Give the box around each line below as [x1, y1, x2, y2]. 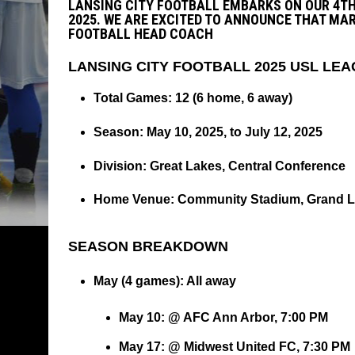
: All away [179, 274, 236, 288]
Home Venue [93, 193, 170, 207]
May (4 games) [93, 274, 180, 288]
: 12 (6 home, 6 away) [167, 90, 292, 105]
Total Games [93, 90, 168, 105]
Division [93, 158, 143, 173]
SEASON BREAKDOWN [67, 239, 228, 255]
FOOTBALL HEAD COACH [67, 25, 213, 42]
